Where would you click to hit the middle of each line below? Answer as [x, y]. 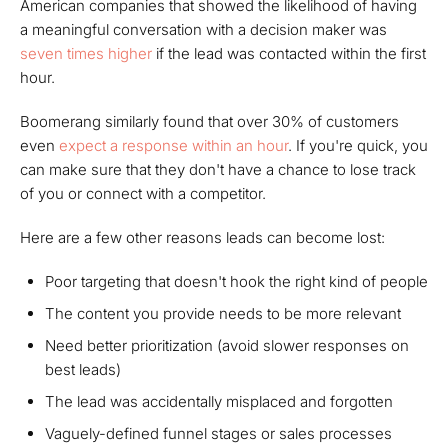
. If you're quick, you [358, 145]
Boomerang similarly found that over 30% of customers [209, 121]
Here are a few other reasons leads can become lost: [202, 237]
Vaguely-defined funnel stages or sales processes [218, 433]
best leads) [83, 369]
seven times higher [86, 53]
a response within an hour [197, 145]
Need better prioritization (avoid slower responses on [227, 345]
